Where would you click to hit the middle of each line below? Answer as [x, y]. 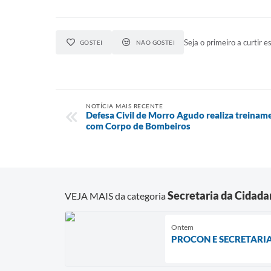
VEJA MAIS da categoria [116, 195]
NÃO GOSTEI [155, 42]
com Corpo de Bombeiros [138, 126]
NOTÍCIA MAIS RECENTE [124, 106]
